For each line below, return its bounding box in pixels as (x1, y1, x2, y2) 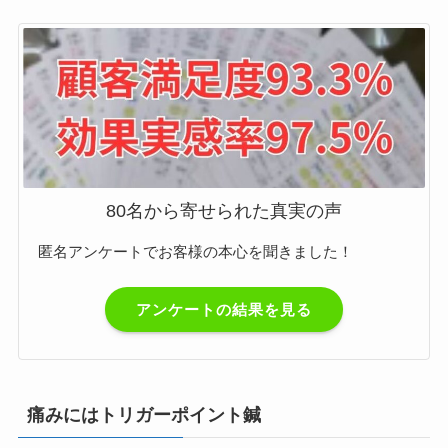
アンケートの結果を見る (136, 300, 312, 318)
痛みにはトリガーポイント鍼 (26, 405, 261, 426)
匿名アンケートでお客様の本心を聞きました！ (38, 243, 354, 261)
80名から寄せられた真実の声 (106, 201, 342, 222)
